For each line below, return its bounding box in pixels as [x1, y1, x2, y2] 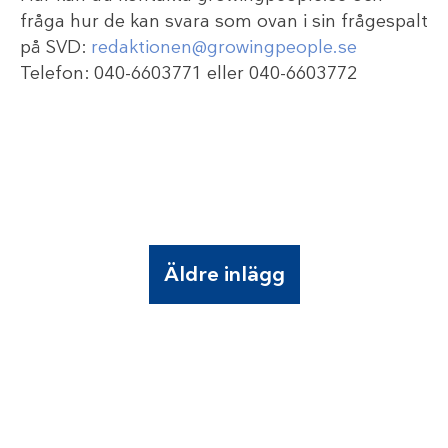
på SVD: [20, 35, 91, 60]
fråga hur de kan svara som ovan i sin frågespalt [20, 9, 428, 34]
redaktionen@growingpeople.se [91, 35, 357, 60]
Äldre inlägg [163, 261, 285, 289]
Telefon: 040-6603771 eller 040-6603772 [20, 61, 358, 86]
